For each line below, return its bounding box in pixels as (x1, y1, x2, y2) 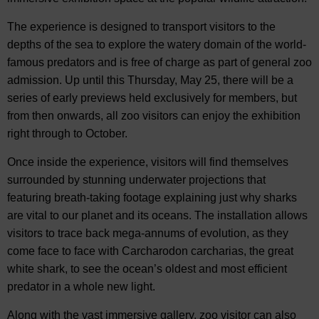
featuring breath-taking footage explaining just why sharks (7, 192, 297, 204)
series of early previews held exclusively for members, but (7, 92, 297, 105)
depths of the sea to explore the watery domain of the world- (7, 38, 306, 51)
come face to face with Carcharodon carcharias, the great (7, 245, 293, 258)
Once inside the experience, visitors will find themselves (7, 156, 288, 169)
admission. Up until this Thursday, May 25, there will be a (7, 74, 293, 87)
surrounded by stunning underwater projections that (7, 174, 266, 187)
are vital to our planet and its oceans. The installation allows (7, 209, 308, 222)
